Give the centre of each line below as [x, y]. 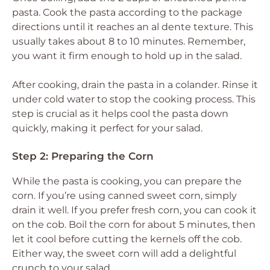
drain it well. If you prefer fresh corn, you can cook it [134, 210]
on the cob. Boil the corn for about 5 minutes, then [134, 224]
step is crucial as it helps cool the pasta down [120, 114]
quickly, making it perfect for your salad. [107, 128]
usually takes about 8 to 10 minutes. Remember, [129, 41]
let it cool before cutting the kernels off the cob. [127, 239]
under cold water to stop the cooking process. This [134, 99]
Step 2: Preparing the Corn [83, 156]
